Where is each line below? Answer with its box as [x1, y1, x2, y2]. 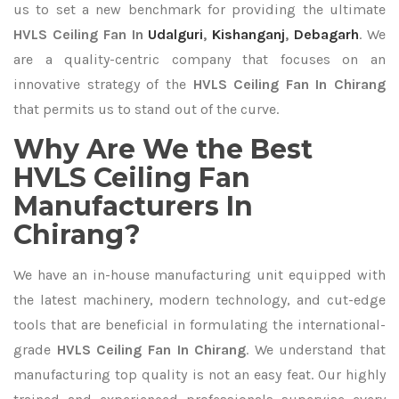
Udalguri [148, 26, 204, 43]
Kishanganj [212, 26, 286, 43]
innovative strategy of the [13, 76, 193, 93]
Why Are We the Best [13, 133, 313, 166]
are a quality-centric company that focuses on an [13, 51, 386, 68]
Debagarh [294, 26, 360, 43]
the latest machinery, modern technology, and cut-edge [13, 291, 386, 308]
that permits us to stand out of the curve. [13, 101, 279, 118]
